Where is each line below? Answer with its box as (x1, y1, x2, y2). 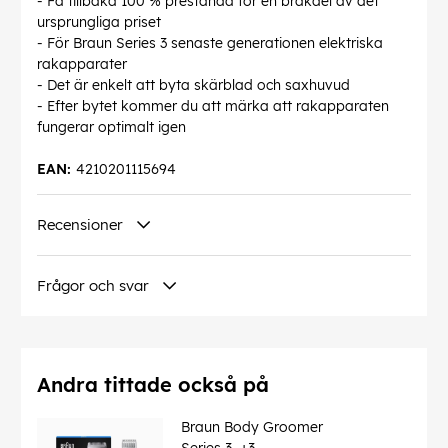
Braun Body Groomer (181, 418, 323, 437)
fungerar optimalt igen (37, 118, 186, 137)
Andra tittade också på (37, 372, 269, 398)
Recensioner (37, 215, 123, 235)
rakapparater (37, 55, 127, 74)
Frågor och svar (37, 276, 149, 296)
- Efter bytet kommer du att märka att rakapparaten (37, 97, 389, 116)
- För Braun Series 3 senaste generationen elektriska (37, 34, 383, 53)
